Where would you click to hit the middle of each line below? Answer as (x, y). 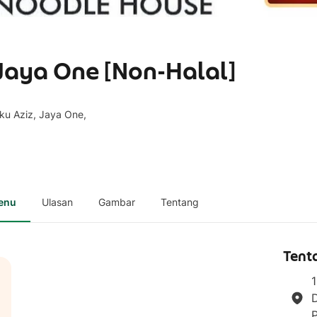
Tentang (180, 202)
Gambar (117, 202)
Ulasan (57, 202)
